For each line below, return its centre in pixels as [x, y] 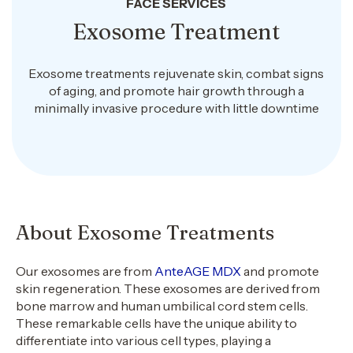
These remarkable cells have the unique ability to [156, 323]
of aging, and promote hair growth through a [176, 91]
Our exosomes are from [84, 271]
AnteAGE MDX [198, 271]
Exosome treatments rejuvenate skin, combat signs [176, 73]
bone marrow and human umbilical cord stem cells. [162, 306]
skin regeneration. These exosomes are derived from [168, 288]
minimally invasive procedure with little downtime [176, 108]
